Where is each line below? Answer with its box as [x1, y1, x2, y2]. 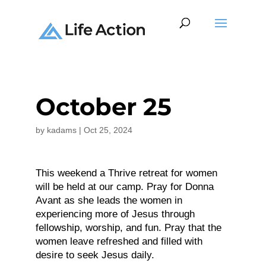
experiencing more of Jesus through [35, 208, 195, 220]
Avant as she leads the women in [35, 195, 182, 206]
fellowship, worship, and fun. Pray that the [35, 222, 221, 233]
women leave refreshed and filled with [35, 236, 202, 247]
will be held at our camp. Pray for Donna [35, 181, 214, 192]
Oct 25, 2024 [83, 125, 132, 135]
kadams [46, 125, 77, 135]
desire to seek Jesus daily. [35, 249, 154, 261]
